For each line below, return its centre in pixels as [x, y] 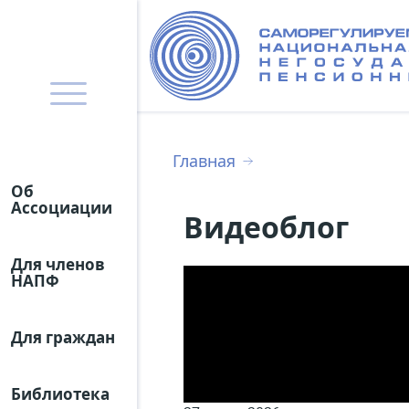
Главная [204, 160]
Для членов [58, 264]
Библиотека [60, 394]
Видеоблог [266, 226]
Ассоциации [62, 208]
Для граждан [63, 337]
